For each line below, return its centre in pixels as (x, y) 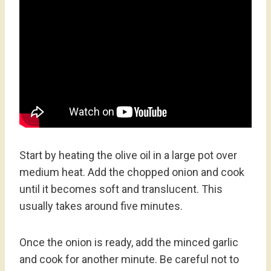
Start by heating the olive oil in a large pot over (128, 155)
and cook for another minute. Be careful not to (129, 260)
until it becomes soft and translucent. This (121, 189)
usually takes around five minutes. (101, 206)
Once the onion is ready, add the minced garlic (129, 243)
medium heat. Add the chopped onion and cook (132, 172)
